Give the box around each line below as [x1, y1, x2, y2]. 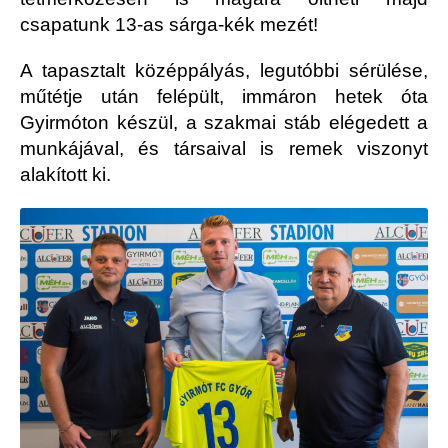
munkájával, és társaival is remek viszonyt [20, 138, 428, 160]
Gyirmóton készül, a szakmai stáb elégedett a [20, 112, 428, 134]
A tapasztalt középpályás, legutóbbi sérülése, [20, 60, 428, 82]
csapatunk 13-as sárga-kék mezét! [20, 14, 318, 36]
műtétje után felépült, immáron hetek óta [20, 86, 428, 108]
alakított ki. [20, 164, 111, 186]
